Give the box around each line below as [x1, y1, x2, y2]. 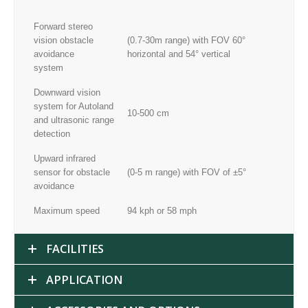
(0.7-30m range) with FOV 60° [127, 34, 245, 45]
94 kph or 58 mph [127, 205, 197, 216]
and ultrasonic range [34, 114, 114, 125]
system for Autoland [34, 100, 113, 111]
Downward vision [34, 87, 100, 98]
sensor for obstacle [34, 166, 110, 177]
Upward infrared [34, 153, 96, 164]
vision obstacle [34, 34, 93, 45]
